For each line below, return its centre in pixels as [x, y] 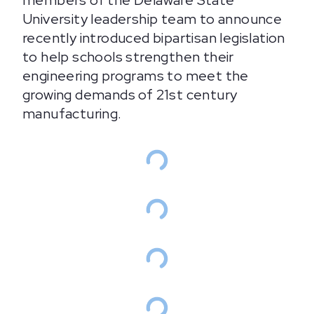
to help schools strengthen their [128, 57]
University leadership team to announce [152, 19]
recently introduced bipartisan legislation [154, 38]
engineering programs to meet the [136, 76]
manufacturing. [72, 114]
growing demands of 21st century [130, 95]
